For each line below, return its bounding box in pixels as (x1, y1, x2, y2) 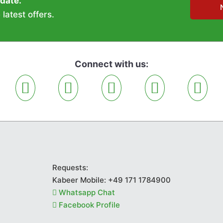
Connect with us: (75, 58, 148, 69)
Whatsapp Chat (56, 187, 115, 197)
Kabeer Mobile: (52, 175, 108, 185)
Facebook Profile (56, 200, 120, 210)
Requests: (52, 162, 88, 172)
